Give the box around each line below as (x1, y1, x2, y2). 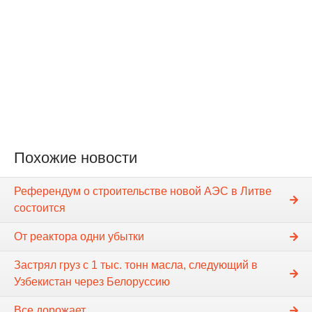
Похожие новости (14, 149, 137, 167)
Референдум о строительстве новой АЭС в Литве (14, 185, 272, 197)
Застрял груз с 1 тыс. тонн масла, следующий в (14, 258, 258, 271)
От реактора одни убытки (14, 230, 144, 242)
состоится (14, 201, 65, 214)
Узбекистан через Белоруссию (14, 275, 170, 288)
